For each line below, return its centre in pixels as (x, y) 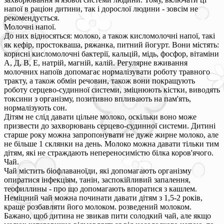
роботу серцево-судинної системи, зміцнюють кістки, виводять (112, 89)
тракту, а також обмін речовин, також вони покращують (99, 80)
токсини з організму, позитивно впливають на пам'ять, (97, 98)
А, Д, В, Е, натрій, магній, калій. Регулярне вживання (96, 62)
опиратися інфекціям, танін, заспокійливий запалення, (97, 179)
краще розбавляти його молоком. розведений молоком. (98, 206)
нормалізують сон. (35, 107)
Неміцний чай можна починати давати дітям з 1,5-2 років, (103, 197)
